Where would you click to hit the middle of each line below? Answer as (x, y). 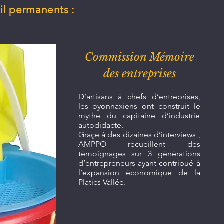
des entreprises (140, 74)
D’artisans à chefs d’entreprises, (139, 97)
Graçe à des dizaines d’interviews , (139, 135)
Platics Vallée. (102, 182)
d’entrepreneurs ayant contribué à (139, 163)
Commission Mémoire (140, 57)
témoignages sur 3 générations (139, 154)
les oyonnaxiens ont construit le (139, 106)
